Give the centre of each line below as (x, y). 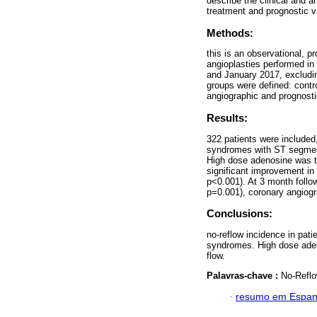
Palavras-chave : (244, 275)
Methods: (230, 33)
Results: (227, 118)
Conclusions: (240, 214)
